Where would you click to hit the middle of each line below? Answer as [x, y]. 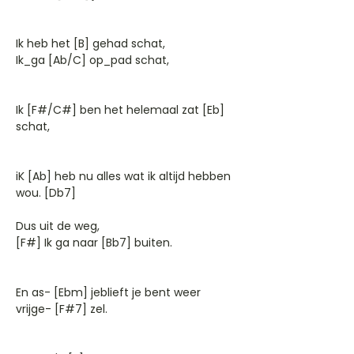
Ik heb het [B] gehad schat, [90, 43]
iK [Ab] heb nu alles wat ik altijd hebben [123, 176]
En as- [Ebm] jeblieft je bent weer [108, 292]
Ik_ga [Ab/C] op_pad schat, [92, 60]
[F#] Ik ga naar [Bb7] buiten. [94, 243]
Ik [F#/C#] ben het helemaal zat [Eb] [120, 110]
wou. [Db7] [46, 193]
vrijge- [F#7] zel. [62, 309]
